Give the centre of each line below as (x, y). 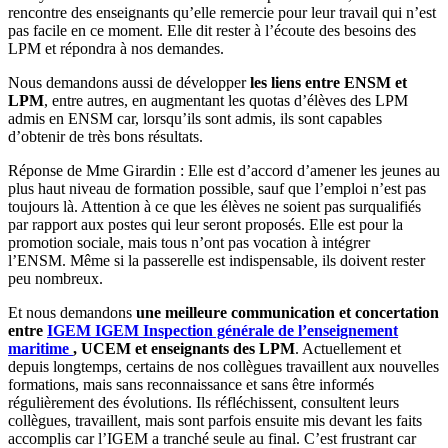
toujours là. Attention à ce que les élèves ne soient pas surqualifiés (214, 206)
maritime (38, 348)
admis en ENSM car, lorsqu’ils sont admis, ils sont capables (195, 118)
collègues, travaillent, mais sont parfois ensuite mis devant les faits (215, 420)
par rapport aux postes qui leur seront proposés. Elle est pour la (205, 224)
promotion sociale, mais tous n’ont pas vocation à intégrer (189, 242)
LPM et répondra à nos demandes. (116, 48)
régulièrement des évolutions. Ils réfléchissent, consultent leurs (203, 402)
